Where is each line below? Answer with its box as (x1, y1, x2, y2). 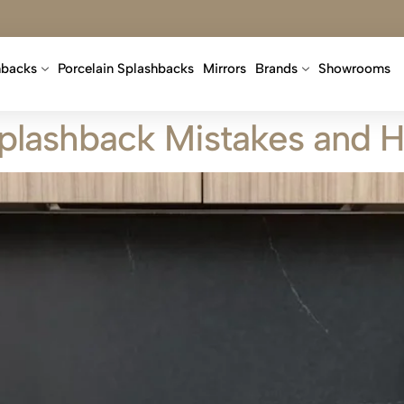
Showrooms (317, 60, 390, 77)
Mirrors (202, 60, 246, 77)
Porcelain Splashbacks (57, 60, 194, 77)
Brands (254, 60, 298, 77)
